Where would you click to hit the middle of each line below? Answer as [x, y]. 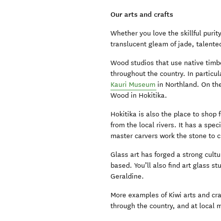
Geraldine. [128, 177]
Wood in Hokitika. [139, 96]
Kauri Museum [133, 85]
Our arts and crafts [142, 15]
